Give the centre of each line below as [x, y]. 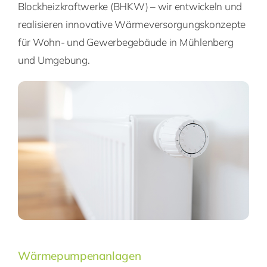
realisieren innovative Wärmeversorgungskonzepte [131, 24]
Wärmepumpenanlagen [79, 256]
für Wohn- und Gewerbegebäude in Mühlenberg [125, 42]
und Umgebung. [54, 60]
